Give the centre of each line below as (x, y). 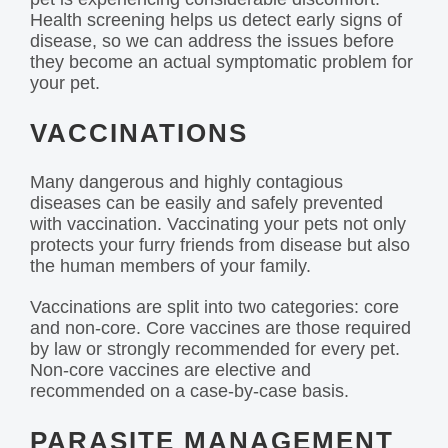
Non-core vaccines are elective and (170, 370)
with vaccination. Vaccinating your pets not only (218, 224)
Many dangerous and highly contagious (186, 182)
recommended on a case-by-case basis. (189, 391)
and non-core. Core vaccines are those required (220, 328)
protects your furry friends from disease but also (220, 245)
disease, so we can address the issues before (212, 41)
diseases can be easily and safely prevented (206, 203)
